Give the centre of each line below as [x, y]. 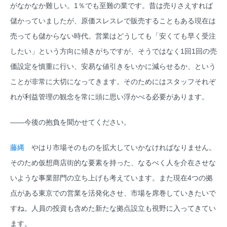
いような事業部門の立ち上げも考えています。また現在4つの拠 [111, 178]
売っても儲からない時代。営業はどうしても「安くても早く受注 [113, 36]
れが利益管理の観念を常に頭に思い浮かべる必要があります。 [109, 97]
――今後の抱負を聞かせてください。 [70, 122]
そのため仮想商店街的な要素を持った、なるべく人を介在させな [113, 163]
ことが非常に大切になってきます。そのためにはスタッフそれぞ [113, 82]
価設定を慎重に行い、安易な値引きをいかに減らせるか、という [113, 67]
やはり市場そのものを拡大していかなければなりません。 [120, 148]
